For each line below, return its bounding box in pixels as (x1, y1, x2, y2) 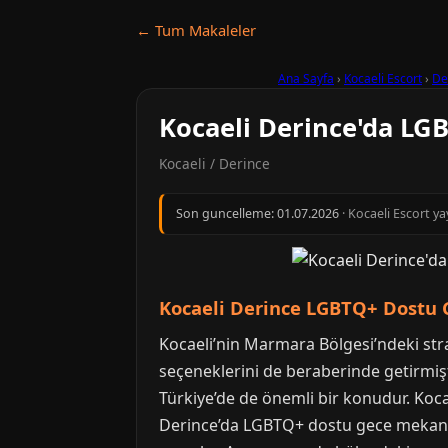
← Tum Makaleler (136, 20, 256, 40)
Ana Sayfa (278, 70, 334, 87)
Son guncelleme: (176, 205, 277, 222)
